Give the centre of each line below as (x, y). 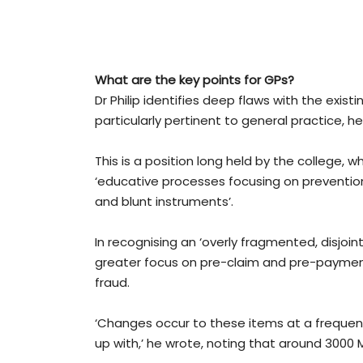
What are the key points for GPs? (194, 80)
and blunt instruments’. (164, 202)
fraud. (112, 283)
